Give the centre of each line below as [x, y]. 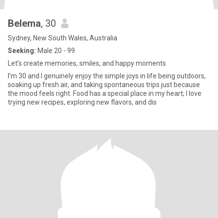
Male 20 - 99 [55, 51]
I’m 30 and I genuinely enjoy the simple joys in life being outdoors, [107, 76]
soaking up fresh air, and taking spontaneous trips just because [104, 85]
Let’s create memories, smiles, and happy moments [87, 63]
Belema [24, 23]
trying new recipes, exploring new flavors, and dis [82, 102]
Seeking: [22, 51]
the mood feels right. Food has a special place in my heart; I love [105, 93]
